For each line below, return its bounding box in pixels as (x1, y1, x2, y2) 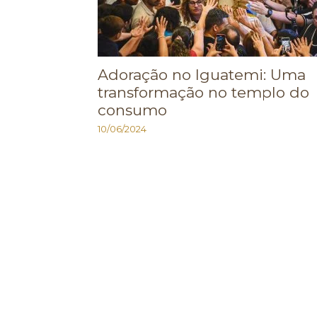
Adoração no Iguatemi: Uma (98, 66, 306, 83)
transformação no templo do (98, 83, 309, 101)
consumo (98, 101, 167, 119)
